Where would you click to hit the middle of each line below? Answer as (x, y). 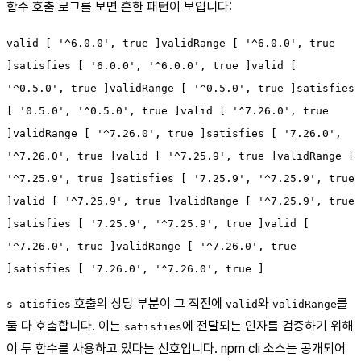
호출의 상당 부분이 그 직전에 (148, 303)
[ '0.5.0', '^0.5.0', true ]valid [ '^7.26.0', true (168, 110)
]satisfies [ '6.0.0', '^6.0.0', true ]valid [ (151, 65)
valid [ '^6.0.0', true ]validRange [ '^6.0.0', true (171, 43)
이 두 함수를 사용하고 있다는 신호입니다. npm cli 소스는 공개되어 (176, 348)
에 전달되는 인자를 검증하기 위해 (268, 326)
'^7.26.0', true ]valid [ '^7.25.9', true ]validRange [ (180, 156)
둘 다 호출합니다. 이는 (65, 326)
